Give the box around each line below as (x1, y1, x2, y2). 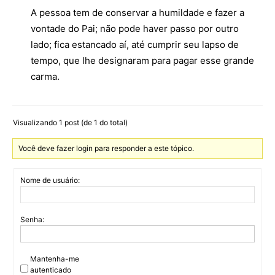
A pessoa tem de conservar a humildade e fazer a (31, 7, 244, 18)
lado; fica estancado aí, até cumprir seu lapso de (31, 39, 239, 50)
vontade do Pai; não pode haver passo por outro (31, 23, 239, 34)
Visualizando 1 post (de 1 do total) (13, 118, 128, 127)
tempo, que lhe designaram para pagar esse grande (31, 55, 254, 66)
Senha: (20, 215, 44, 224)
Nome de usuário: (20, 176, 80, 185)
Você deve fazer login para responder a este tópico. (18, 144, 195, 153)
